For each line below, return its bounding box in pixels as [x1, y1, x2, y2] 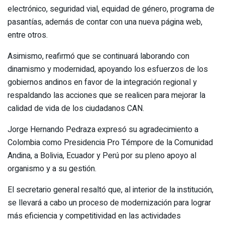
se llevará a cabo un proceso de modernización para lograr [8, 196, 211, 209]
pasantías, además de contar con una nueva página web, [8, 16, 202, 28]
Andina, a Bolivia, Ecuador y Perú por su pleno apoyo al [8, 149, 196, 162]
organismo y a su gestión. [8, 162, 96, 175]
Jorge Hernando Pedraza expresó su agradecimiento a [8, 123, 198, 136]
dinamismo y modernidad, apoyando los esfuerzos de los [8, 63, 208, 75]
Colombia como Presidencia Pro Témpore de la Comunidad [8, 136, 213, 149]
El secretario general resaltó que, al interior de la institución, [8, 183, 213, 196]
